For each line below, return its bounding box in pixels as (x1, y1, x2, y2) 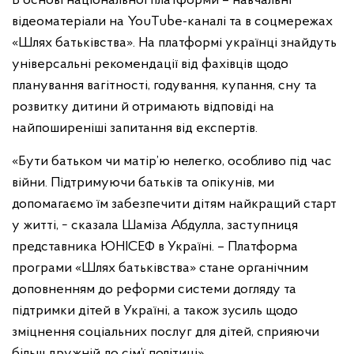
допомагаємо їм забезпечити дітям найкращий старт (12, 197, 337, 213)
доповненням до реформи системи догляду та (12, 282, 296, 298)
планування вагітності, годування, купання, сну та (12, 78, 317, 94)
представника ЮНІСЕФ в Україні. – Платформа (12, 239, 298, 255)
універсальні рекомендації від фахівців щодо (12, 57, 288, 73)
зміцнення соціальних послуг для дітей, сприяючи (12, 325, 319, 341)
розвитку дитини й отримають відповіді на (12, 100, 274, 115)
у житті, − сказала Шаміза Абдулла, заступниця (12, 218, 298, 234)
